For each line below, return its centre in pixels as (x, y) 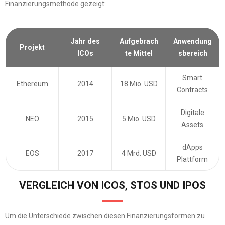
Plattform (192, 159)
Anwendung (193, 41)
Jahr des (85, 41)
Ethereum (32, 84)
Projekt (32, 47)
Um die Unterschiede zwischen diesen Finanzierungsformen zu (105, 216)
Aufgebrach (139, 41)
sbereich (193, 53)
